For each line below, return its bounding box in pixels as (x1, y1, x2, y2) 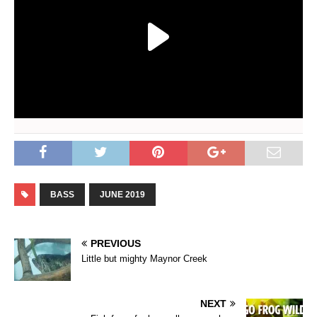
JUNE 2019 (100, 190, 145, 200)
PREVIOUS (91, 238, 141, 250)
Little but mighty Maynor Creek (81, 253, 207, 265)
